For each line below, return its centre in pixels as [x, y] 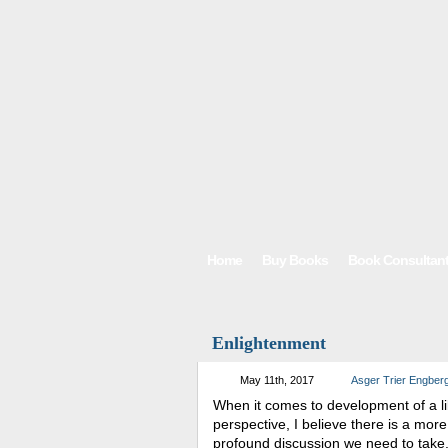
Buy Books [295, 260]
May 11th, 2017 [277, 380]
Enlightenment [269, 343]
